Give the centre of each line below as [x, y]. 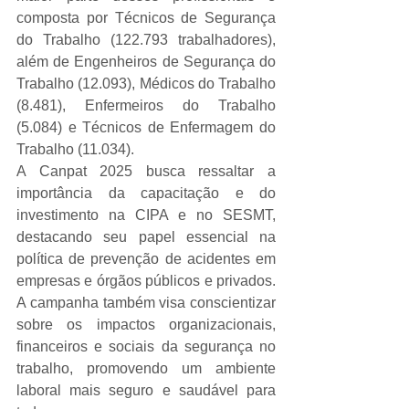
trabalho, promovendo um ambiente [146, 369]
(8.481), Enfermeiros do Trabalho [146, 106]
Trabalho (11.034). [75, 150]
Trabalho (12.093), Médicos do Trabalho [146, 84]
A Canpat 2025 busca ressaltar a [146, 172]
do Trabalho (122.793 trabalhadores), [146, 40]
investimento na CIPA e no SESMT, [146, 215]
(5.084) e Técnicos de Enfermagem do [146, 128]
